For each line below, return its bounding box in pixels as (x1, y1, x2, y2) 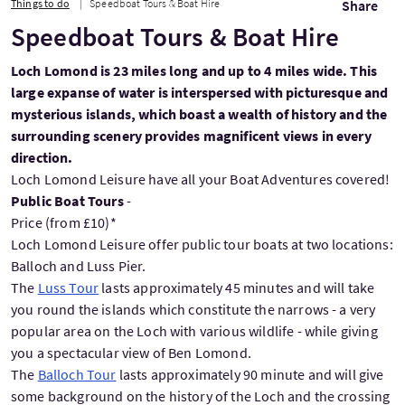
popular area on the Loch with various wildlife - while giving (11, 321, 378, 340)
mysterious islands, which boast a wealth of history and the (11, 104, 388, 123)
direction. (11, 147, 73, 166)
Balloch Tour (37, 364, 117, 383)
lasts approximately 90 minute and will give (116, 364, 384, 383)
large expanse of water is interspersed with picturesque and (11, 82, 389, 101)
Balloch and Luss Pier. (11, 256, 146, 275)
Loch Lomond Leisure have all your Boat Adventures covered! (11, 169, 391, 188)
